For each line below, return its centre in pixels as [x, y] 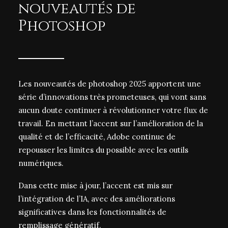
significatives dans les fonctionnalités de [92, 212]
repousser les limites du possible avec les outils [103, 150]
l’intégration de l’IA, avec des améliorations [97, 199]
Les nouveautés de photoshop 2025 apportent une [110, 84]
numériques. [41, 163]
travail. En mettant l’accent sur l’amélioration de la [111, 123]
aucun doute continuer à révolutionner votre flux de [113, 110]
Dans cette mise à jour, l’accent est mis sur [95, 186]
